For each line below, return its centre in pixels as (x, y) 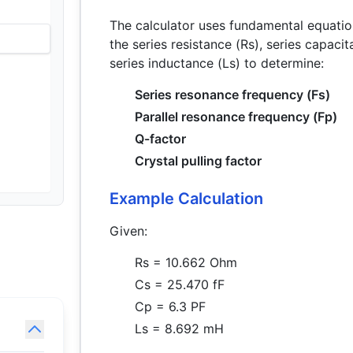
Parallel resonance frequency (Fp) (236, 117)
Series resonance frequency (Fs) (233, 95)
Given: (129, 231)
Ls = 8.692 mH (180, 329)
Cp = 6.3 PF (171, 307)
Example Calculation (187, 199)
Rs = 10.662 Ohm (186, 262)
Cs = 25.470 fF (180, 284)
